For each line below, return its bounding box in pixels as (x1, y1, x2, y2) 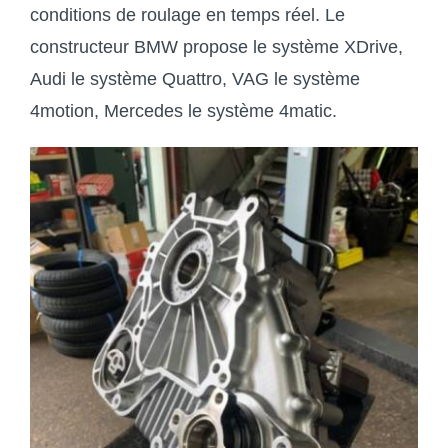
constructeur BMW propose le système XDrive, (29, 36, 403, 57)
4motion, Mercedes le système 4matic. (29, 100, 337, 121)
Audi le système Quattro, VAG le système (29, 68, 360, 89)
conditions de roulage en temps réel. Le (29, 4, 345, 25)
